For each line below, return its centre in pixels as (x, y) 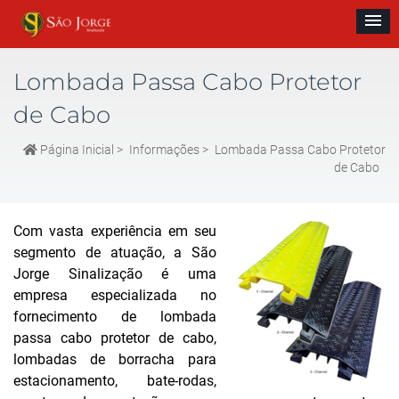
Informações (164, 150)
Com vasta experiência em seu (115, 231)
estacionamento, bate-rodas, (115, 381)
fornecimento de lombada (115, 317)
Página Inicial (76, 150)
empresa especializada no (115, 295)
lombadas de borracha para (115, 359)
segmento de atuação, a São (115, 252)
